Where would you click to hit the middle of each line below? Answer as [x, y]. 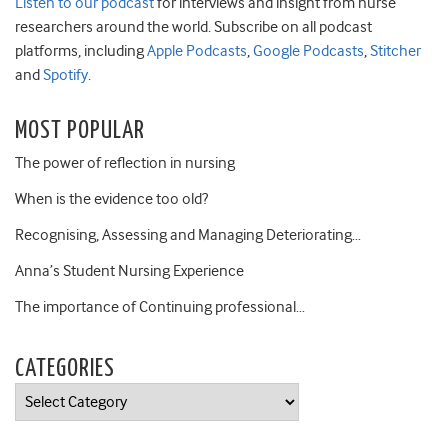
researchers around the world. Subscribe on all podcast [193, 26]
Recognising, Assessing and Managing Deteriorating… [188, 234]
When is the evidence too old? [111, 198]
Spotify [64, 74]
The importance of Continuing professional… [160, 306]
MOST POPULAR [80, 130]
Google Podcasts [307, 50]
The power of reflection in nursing [125, 162]
